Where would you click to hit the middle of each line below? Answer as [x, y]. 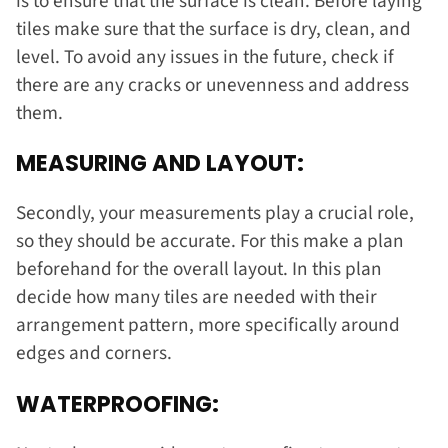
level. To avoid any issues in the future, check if [205, 56]
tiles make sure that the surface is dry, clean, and [213, 28]
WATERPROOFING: [120, 403]
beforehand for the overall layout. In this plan [199, 269]
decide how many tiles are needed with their [196, 297]
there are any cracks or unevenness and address [212, 84]
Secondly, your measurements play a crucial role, [215, 213]
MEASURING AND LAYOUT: [162, 163]
